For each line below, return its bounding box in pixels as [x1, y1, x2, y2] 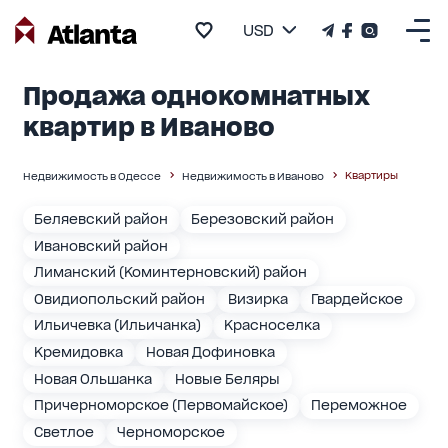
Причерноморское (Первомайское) [34, 397, 289, 414]
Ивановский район [34, 237, 169, 254]
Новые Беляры [175, 370, 281, 387]
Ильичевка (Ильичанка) [34, 317, 202, 334]
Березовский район [191, 210, 335, 227]
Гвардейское [311, 290, 404, 307]
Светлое [34, 424, 95, 441]
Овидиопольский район [34, 290, 206, 307]
